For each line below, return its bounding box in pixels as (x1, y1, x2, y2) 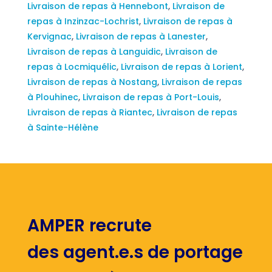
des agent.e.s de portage (27, 240, 243, 264)
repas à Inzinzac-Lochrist (27, 15, 139, 27)
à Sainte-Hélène (27, 121, 98, 134)
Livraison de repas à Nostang (27, 75, 157, 88)
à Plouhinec (27, 90, 78, 103)
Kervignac (27, 30, 72, 42)
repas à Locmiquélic (27, 60, 117, 73)
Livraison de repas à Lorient (120, 60, 242, 73)
